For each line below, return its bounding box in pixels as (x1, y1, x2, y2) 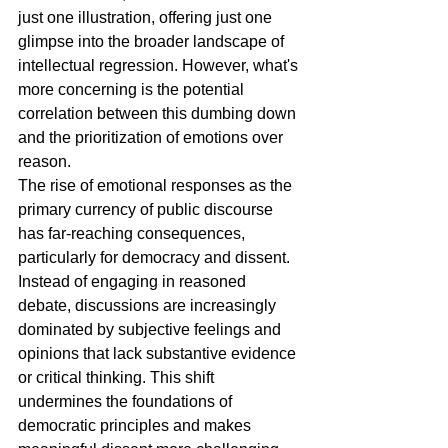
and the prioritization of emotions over (18, 129, 287, 146)
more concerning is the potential (18, 81, 248, 98)
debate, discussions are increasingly (18, 297, 280, 314)
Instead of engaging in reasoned (18, 273, 250, 290)
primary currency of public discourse (18, 201, 277, 218)
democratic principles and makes (18, 417, 255, 434)
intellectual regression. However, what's (18, 57, 302, 74)
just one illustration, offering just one (18, 9, 276, 26)
